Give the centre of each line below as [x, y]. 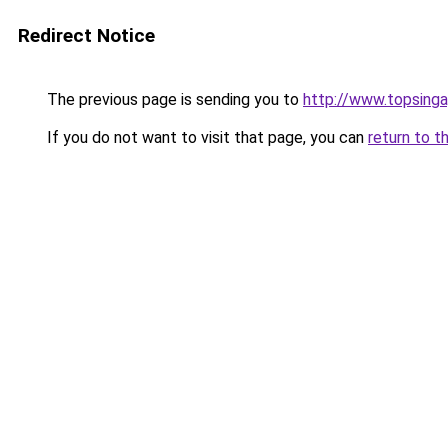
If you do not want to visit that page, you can [205, 137]
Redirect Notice [86, 35]
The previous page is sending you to [173, 99]
